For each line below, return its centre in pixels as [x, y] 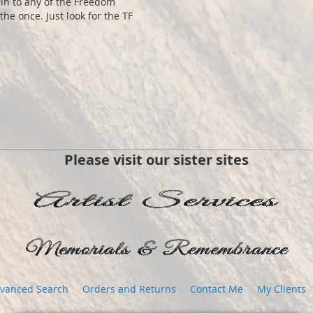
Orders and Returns [129, 289]
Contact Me [217, 289]
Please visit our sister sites [156, 160]
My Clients [282, 289]
